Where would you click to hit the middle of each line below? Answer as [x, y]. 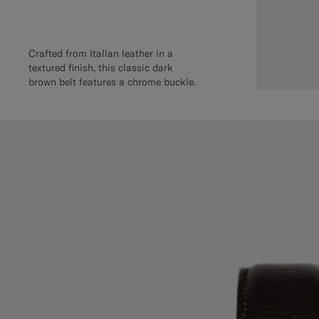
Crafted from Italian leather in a [101, 53]
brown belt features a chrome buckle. [112, 82]
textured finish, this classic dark [101, 67]
